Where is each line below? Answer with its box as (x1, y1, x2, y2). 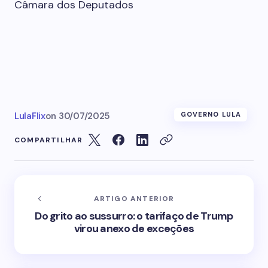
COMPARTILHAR (14, 135, 83, 145)
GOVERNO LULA (180, 110, 241, 118)
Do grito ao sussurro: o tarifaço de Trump (35, 209, 233, 223)
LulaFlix (14, 110, 45, 122)
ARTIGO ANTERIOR (93, 194, 175, 203)
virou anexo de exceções (74, 221, 194, 236)
